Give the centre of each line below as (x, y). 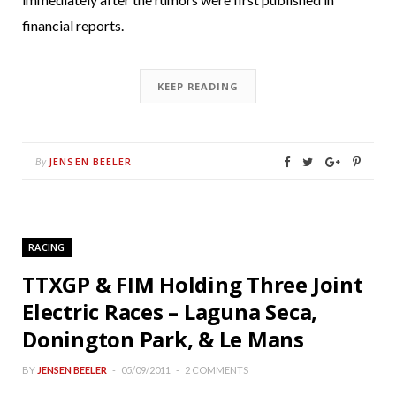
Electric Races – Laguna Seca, (170, 312)
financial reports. (73, 26)
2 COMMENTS (217, 370)
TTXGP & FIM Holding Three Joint (193, 285)
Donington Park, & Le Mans (163, 339)
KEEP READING (198, 87)
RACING (47, 247)
